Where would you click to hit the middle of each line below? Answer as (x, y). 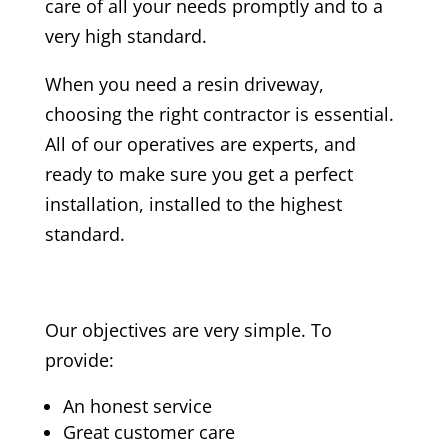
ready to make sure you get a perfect (198, 173)
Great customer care (148, 431)
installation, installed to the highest (193, 203)
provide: (79, 359)
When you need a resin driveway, (184, 83)
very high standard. (125, 35)
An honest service (137, 405)
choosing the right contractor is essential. (219, 113)
